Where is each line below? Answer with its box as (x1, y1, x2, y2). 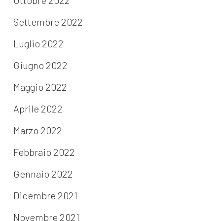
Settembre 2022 (13, 16, 83, 28)
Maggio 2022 (13, 81, 67, 93)
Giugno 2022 (13, 59, 68, 72)
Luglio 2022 (13, 37, 64, 50)
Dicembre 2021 (13, 189, 77, 202)
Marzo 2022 (13, 124, 62, 137)
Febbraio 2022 (13, 146, 75, 158)
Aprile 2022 (13, 103, 63, 115)
